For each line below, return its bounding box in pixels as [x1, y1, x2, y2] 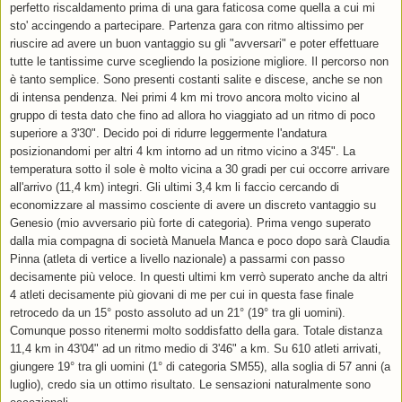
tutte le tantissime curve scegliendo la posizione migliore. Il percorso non [10, 55, 389, 69]
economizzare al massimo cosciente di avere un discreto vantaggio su [10, 198, 376, 213]
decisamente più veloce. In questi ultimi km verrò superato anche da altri [10, 270, 388, 284]
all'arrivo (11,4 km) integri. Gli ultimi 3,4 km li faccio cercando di [10, 180, 339, 195]
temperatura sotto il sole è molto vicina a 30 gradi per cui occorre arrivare [10, 162, 389, 177]
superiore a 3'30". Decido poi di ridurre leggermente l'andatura [10, 127, 327, 141]
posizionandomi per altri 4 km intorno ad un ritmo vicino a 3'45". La [10, 144, 355, 159]
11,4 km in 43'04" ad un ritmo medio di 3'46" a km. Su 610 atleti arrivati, [10, 342, 381, 356]
